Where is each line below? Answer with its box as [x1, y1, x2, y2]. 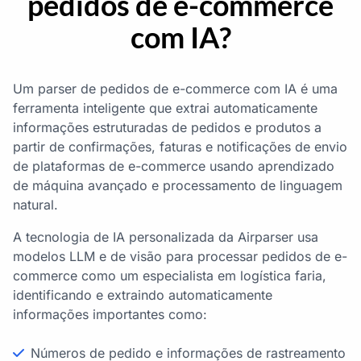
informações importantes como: [13, 306, 207, 322]
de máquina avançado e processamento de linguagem [13, 177, 342, 193]
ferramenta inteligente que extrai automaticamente [13, 100, 317, 116]
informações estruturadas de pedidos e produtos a [13, 119, 322, 135]
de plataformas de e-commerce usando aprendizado [13, 158, 334, 174]
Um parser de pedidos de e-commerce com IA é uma [13, 81, 338, 97]
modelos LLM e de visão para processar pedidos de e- [13, 248, 347, 264]
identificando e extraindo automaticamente [13, 287, 272, 303]
